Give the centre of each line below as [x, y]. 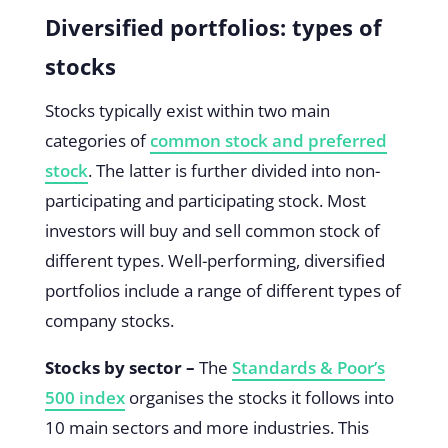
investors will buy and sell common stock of [212, 230]
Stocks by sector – [119, 367]
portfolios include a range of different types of [222, 290]
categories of [97, 140]
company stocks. [111, 320]
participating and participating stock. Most [205, 200]
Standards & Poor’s [308, 367]
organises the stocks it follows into [259, 397]
